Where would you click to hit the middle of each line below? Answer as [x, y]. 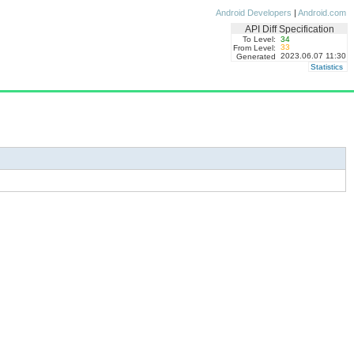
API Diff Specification [289, 29]
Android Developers [254, 13]
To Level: [259, 39]
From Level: [254, 48]
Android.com [322, 13]
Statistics [326, 67]
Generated [256, 56]
